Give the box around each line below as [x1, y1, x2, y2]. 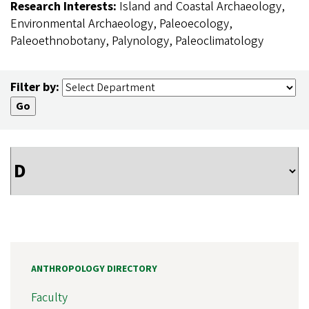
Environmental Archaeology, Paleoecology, [10, 14, 232, 32]
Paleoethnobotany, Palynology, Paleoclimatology [10, 32, 263, 50]
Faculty [31, 288, 68, 306]
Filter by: [10, 79, 59, 97]
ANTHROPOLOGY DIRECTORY [31, 262, 157, 277]
